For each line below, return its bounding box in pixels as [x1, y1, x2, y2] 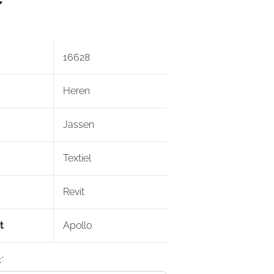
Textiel [62, 152, 91, 164]
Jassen [62, 119, 94, 130]
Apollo [62, 220, 92, 231]
